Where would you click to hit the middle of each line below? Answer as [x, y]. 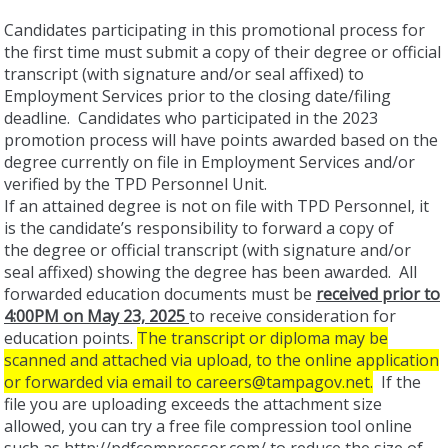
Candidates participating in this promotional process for [214, 29]
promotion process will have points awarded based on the [221, 139]
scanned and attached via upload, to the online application [221, 359]
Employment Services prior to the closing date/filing [197, 95]
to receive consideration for [292, 315]
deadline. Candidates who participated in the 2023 [191, 117]
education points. [70, 337]
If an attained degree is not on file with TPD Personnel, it [216, 205]
